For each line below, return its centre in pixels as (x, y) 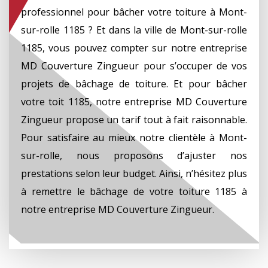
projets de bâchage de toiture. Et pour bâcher (134, 83)
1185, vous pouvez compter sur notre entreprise (134, 48)
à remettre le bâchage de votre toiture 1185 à (134, 191)
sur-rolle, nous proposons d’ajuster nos (134, 155)
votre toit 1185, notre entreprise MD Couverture (134, 101)
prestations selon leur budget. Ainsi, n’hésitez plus (134, 173)
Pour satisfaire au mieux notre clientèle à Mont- (134, 137)
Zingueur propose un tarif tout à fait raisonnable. (134, 119)
